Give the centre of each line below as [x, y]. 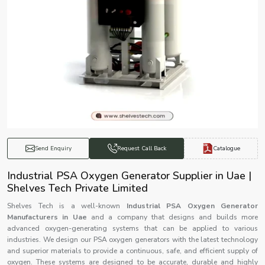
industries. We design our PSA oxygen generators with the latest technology [132, 240]
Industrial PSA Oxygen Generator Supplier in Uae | [129, 176]
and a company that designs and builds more [174, 217]
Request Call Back [141, 148]
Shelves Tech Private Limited [77, 188]
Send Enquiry [53, 148]
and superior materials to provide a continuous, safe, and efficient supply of [132, 251]
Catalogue [226, 148]
